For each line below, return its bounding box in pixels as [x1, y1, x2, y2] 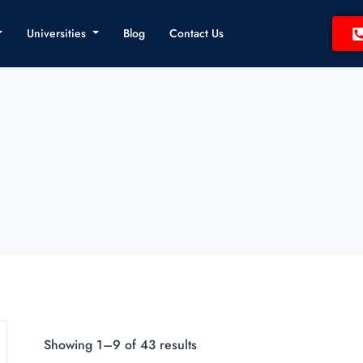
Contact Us [169, 25, 224, 41]
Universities [26, 25, 89, 41]
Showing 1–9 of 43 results [43, 335, 197, 355]
